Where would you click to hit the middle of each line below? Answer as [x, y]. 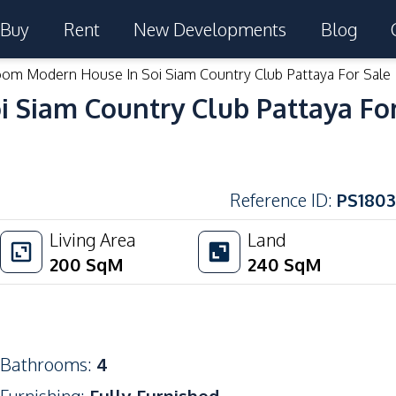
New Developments [210, 29]
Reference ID [279, 200]
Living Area [93, 240]
